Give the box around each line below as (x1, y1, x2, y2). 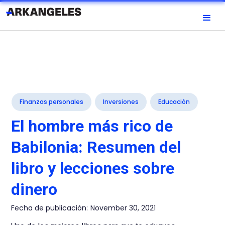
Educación (158, 97, 190, 106)
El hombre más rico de (11, 117, 173, 136)
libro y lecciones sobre (11, 159, 175, 178)
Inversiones (103, 97, 139, 106)
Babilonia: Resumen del (11, 138, 181, 157)
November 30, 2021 (90, 203, 156, 213)
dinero (11, 180, 58, 199)
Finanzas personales (20, 97, 84, 106)
